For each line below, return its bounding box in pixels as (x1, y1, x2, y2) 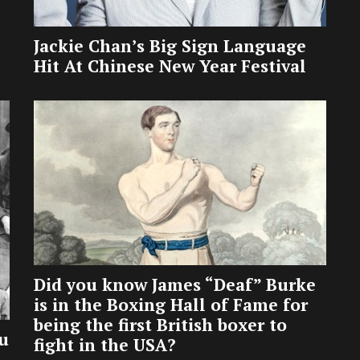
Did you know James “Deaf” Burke (34, 273, 316, 297)
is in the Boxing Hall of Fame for (34, 293, 308, 317)
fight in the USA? (34, 333, 176, 357)
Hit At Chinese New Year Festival (34, 55, 306, 78)
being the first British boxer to (34, 313, 287, 337)
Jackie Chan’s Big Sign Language (34, 35, 306, 58)
